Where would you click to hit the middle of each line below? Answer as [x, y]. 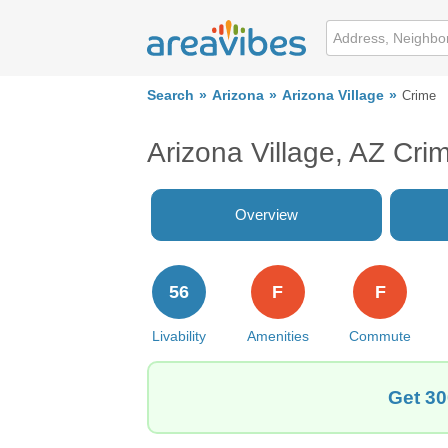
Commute [380, 336]
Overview [266, 214]
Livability [179, 336]
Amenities [277, 336]
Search [170, 95]
